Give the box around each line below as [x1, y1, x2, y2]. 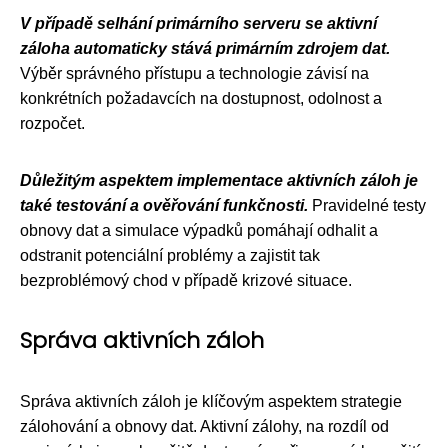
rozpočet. [20, 114, 85, 132]
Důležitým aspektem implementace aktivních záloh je [20, 171, 418, 189]
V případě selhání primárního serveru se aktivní [20, 14, 377, 32]
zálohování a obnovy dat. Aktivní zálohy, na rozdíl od [20, 417, 389, 435]
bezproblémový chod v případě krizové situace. [20, 271, 352, 289]
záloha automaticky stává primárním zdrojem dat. [20, 39, 390, 57]
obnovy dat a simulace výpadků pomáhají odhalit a [20, 221, 378, 239]
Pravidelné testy [308, 196, 426, 214]
